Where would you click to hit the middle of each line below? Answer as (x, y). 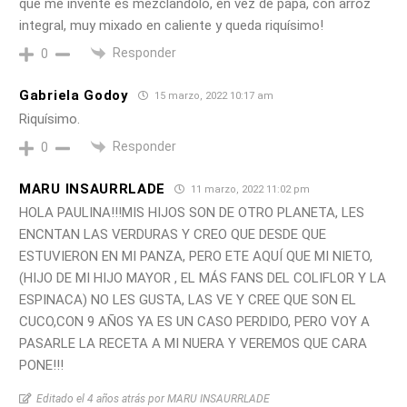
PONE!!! (41, 366)
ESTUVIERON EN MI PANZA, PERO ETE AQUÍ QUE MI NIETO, (196, 257)
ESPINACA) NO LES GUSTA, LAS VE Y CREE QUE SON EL (188, 300)
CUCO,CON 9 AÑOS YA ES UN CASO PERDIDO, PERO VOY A (194, 322)
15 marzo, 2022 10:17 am (212, 96)
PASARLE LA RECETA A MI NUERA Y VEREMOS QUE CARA (193, 344)
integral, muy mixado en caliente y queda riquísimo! (171, 25)
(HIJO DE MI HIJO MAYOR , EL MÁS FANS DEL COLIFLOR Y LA (203, 278)
